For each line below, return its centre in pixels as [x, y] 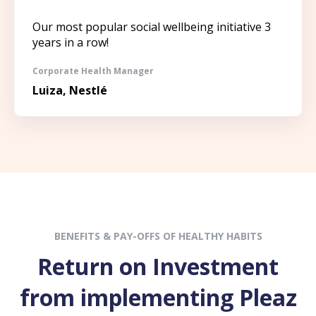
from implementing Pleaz [158, 298]
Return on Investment [158, 267]
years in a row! [71, 42]
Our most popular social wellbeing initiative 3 [152, 26]
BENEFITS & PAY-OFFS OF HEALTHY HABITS [158, 236]
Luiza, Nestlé [70, 91]
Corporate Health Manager [93, 71]
